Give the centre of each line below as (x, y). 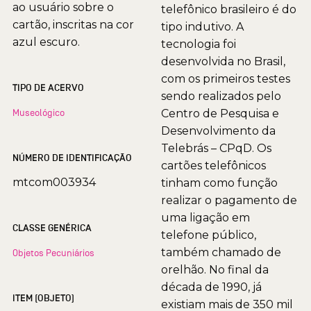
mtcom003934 (54, 182)
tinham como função (219, 183)
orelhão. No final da (215, 269)
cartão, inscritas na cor (73, 24)
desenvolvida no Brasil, (223, 61)
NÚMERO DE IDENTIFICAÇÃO (72, 158)
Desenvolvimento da (218, 131)
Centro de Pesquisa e (220, 113)
